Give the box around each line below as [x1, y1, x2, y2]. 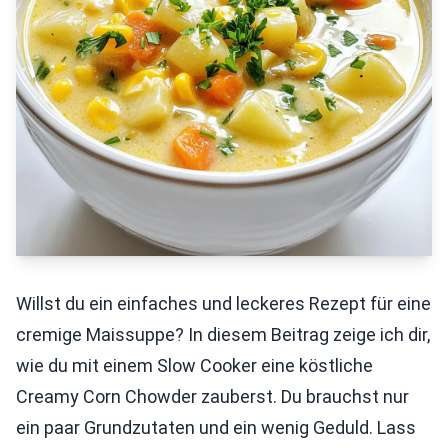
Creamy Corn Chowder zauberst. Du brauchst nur [16, 386, 409, 407]
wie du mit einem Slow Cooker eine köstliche [16, 355, 373, 376]
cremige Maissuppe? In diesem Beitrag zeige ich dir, [16, 324, 430, 345]
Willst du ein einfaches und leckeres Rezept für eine [16, 293, 431, 314]
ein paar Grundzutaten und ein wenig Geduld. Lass [16, 417, 416, 438]
